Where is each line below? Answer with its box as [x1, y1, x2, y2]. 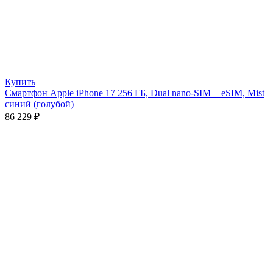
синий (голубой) [5, 98, 74, 109]
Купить [5, 76, 35, 87]
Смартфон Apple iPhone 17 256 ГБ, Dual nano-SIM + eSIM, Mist [5, 87, 264, 98]
